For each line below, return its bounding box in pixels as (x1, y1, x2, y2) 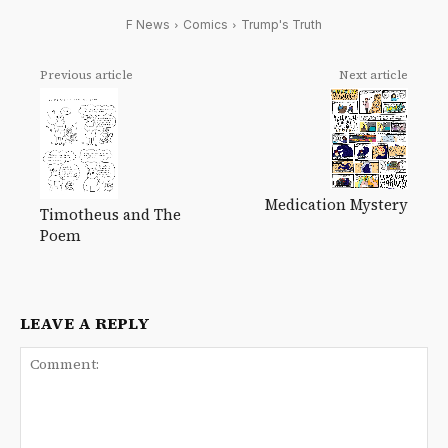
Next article (338, 66, 408, 83)
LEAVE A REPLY (20, 312, 150, 335)
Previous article (40, 66, 133, 83)
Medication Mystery (264, 193, 408, 215)
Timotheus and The (40, 204, 181, 226)
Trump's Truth (241, 16, 322, 32)
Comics (183, 16, 228, 32)
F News (126, 16, 170, 32)
